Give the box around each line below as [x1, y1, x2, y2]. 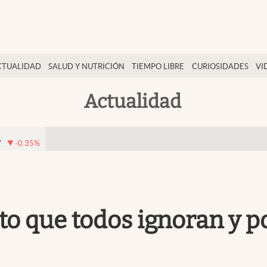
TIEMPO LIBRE [132, 62, 185, 71]
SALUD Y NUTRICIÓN [48, 62, 125, 71]
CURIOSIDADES [191, 62, 249, 71]
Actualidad [83, 89, 181, 113]
